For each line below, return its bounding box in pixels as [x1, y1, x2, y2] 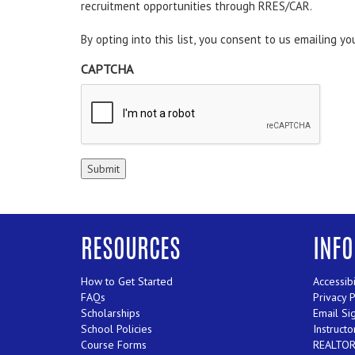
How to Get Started [81, 274, 173, 289]
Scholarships [81, 306, 140, 321]
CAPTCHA [81, 61, 133, 78]
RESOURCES [81, 239, 181, 265]
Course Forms [81, 338, 147, 353]
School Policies [81, 322, 152, 337]
